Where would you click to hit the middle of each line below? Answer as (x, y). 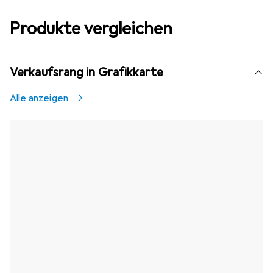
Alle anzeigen (39, 98)
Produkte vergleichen (91, 28)
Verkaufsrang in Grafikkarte (87, 72)
